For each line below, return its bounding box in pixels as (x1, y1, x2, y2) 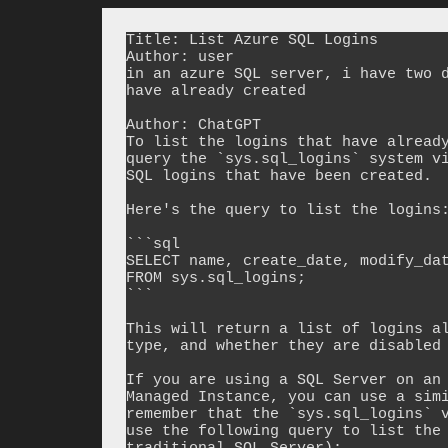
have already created (126, 83, 306, 100)
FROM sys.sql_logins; (126, 270, 306, 287)
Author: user (126, 49, 234, 66)
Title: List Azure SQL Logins (126, 32, 378, 49)
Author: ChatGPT (126, 117, 261, 134)
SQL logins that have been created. (126, 168, 432, 185)
